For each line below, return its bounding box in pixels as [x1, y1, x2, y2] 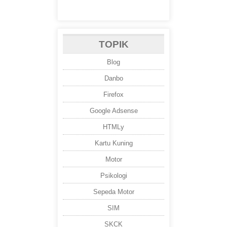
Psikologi [100, 172, 127, 180]
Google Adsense [89, 107, 138, 115]
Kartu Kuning [94, 139, 133, 147]
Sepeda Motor [93, 188, 134, 196]
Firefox [103, 91, 124, 99]
